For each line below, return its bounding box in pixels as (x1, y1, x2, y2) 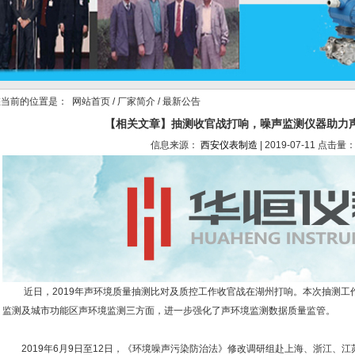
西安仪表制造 (200, 139, 258, 151)
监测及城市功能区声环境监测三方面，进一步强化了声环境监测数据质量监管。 (2, 305, 335, 316)
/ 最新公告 (155, 96, 200, 107)
